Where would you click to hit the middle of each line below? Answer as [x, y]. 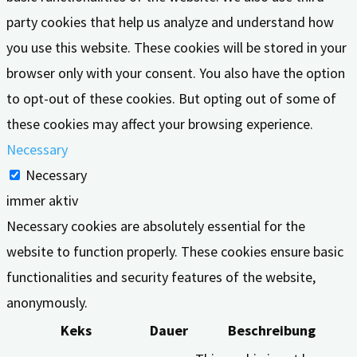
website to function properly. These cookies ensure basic [175, 252]
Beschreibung [272, 331]
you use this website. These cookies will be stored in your [177, 48]
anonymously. [47, 303]
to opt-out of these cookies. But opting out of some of [171, 99]
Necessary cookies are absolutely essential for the [156, 226]
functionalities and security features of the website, [161, 277]
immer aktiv [42, 201]
